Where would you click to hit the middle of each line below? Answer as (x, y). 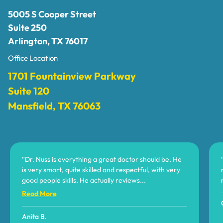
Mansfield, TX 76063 (54, 106)
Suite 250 (27, 27)
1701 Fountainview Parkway (72, 76)
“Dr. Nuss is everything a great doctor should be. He (102, 159)
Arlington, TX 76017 (48, 41)
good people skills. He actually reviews (81, 180)
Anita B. (34, 216)
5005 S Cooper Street (52, 14)
